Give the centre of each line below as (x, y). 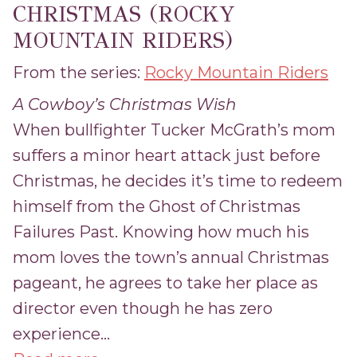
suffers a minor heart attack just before (167, 155)
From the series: (78, 72)
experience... (61, 333)
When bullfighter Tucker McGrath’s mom (174, 129)
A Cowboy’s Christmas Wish (125, 104)
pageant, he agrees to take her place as (165, 282)
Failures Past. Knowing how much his (161, 231)
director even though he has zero (143, 308)
